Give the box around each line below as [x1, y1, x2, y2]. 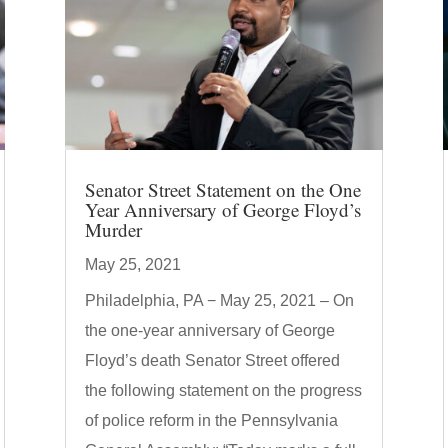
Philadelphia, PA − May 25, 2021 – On [84, 291, 354, 309]
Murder [84, 216, 142, 242]
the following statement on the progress [84, 381, 362, 399]
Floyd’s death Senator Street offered [84, 351, 340, 369]
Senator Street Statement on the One [84, 176, 361, 202]
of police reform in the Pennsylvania [84, 411, 338, 429]
